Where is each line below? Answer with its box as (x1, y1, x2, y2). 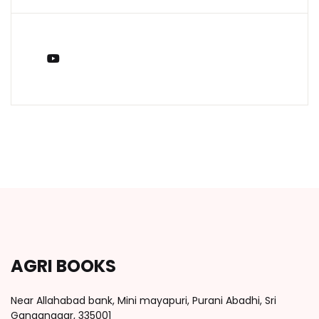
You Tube (65, 50, 117, 67)
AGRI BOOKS (11, 254, 116, 278)
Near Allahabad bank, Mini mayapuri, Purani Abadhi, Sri (11, 293, 276, 308)
